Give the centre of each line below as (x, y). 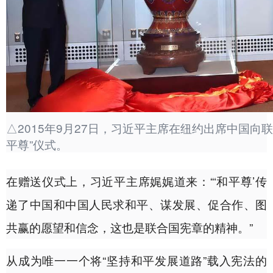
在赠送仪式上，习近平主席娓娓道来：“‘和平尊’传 (136, 181)
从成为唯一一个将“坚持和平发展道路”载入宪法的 (136, 260)
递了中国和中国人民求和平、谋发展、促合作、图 (136, 204)
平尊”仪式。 (37, 144)
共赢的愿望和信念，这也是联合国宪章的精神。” (129, 227)
